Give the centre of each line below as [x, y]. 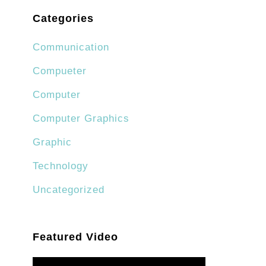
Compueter [60, 71]
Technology [61, 166]
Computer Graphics [81, 119]
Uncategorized [69, 190]
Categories [63, 19]
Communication [71, 47]
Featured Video [75, 237]
